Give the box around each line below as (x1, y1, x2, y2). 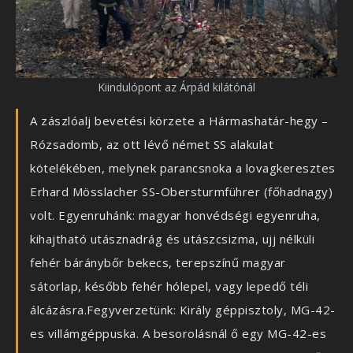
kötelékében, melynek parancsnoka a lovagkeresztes (30, 160, 336, 176)
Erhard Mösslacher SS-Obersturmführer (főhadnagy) (30, 184, 333, 200)
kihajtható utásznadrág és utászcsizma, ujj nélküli (30, 231, 314, 247)
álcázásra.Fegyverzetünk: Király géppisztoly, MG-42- (30, 302, 336, 318)
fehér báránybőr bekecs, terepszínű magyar (30, 255, 286, 271)
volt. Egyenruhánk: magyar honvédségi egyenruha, (30, 207, 321, 224)
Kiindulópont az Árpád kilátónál (98, 80, 255, 95)
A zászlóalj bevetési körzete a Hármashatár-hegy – (30, 113, 329, 129)
